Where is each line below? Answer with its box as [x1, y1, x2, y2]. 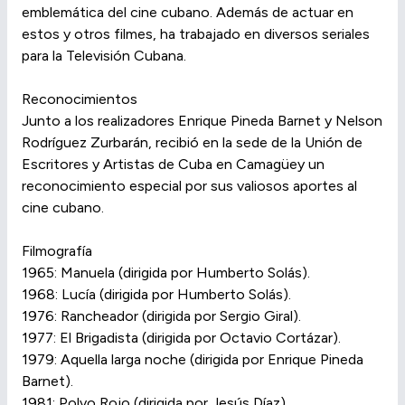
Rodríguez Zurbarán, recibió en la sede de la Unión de [22, 133, 363, 151]
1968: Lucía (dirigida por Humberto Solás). [22, 285, 291, 303]
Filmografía [22, 241, 92, 259]
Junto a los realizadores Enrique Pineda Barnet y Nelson [22, 111, 382, 129]
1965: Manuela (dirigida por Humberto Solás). [22, 263, 310, 281]
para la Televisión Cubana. [22, 46, 186, 64]
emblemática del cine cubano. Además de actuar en [22, 3, 353, 21]
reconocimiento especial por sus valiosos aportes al [22, 176, 357, 194]
